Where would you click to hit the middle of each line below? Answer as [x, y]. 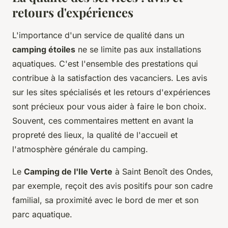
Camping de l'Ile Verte [68, 171]
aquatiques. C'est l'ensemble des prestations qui [105, 63]
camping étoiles [44, 49]
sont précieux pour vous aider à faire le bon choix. [109, 106]
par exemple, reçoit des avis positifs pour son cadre [112, 186]
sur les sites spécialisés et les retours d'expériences [111, 92]
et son [186, 200]
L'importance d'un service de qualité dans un [98, 35]
